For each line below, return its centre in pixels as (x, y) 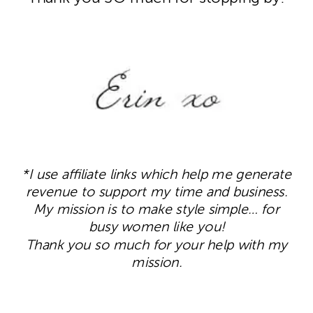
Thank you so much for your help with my (156, 245)
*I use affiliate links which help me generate (156, 175)
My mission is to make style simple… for (156, 210)
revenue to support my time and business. (156, 192)
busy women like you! (156, 228)
